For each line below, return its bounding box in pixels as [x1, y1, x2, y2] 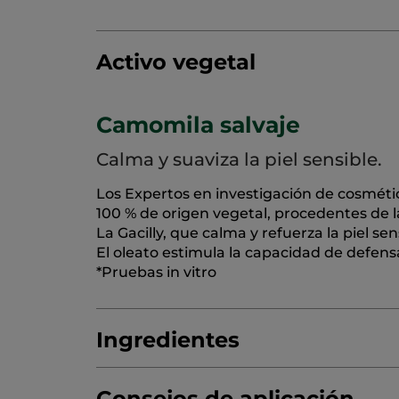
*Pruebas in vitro [96, 264, 216, 281]
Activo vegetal [96, 49, 256, 76]
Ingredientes [96, 327, 240, 354]
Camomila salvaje [96, 111, 300, 139]
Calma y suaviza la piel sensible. [96, 149, 382, 171]
